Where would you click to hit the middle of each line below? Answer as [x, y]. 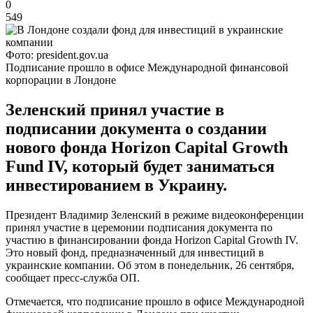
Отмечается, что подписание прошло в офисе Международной [155, 301]
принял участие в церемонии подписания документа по [139, 227]
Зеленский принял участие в [115, 109]
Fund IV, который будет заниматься [140, 166]
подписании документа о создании [136, 128]
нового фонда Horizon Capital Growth [147, 147]
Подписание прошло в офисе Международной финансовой [147, 67]
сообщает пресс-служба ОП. [73, 277]
